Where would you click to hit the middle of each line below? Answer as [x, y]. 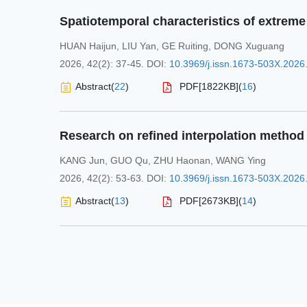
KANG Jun [82, 161]
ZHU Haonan [182, 161]
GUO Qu [129, 161]
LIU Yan [139, 46]
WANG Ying [241, 161]
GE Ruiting [185, 46]
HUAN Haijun [88, 46]
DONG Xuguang [249, 46]
